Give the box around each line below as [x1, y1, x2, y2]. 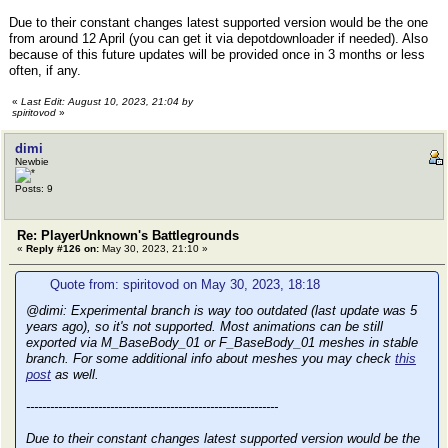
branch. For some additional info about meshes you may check [26, 351, 395, 366]
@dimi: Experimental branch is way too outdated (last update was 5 [26, 303, 417, 318]
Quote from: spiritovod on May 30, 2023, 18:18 [50, 277, 320, 292]
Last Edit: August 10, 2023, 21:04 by [21, 96, 193, 107]
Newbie [15, 156, 49, 167]
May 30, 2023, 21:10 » [99, 243, 208, 254]
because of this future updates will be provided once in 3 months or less [9, 47, 425, 62]
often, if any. [9, 63, 81, 78]
